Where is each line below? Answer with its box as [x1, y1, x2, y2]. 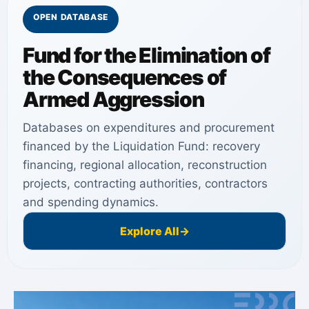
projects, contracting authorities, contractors [23, 176, 268, 190]
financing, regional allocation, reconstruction [23, 157, 267, 172]
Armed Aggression [23, 86, 204, 112]
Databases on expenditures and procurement [23, 120, 275, 134]
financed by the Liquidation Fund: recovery [23, 139, 260, 153]
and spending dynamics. [23, 195, 159, 209]
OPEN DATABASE [33, 11, 109, 22]
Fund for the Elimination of [23, 42, 270, 68]
